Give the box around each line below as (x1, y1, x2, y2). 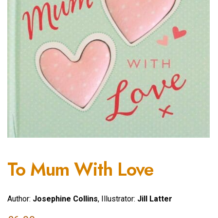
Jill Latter (137, 194, 172, 203)
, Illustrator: (98, 194, 137, 203)
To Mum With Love (7, 156, 153, 183)
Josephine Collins (33, 194, 98, 203)
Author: (7, 194, 33, 203)
